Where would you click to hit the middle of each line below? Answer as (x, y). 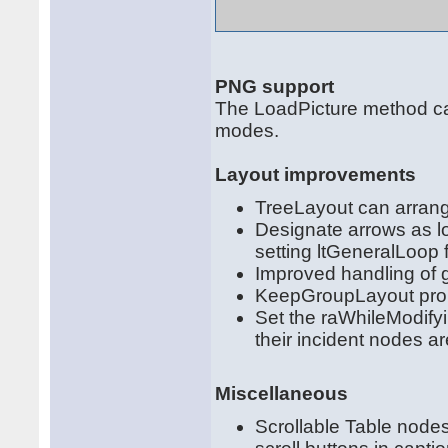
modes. (247, 130)
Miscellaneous (282, 394)
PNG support (275, 86)
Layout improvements (316, 174)
